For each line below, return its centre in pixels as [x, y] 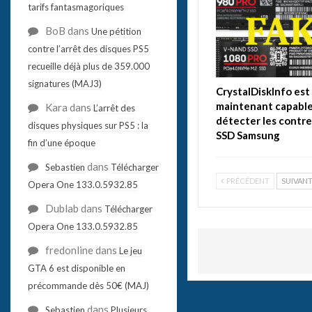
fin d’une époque [61, 142]
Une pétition [116, 31]
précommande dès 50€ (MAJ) [88, 285]
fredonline [69, 250]
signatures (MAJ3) [64, 83]
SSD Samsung [248, 135]
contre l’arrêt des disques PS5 [88, 48]
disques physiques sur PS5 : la [88, 125]
